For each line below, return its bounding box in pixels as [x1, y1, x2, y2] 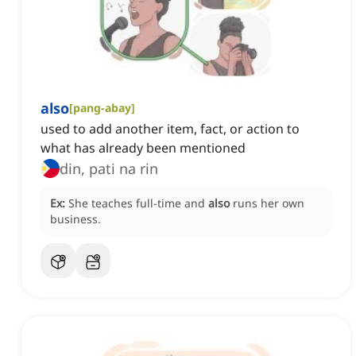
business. [50, 211, 101, 227]
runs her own [233, 195, 304, 211]
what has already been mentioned [41, 139, 246, 157]
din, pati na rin [89, 159, 158, 179]
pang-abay [73, 100, 131, 116]
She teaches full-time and [68, 195, 208, 211]
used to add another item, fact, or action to [41, 120, 300, 138]
